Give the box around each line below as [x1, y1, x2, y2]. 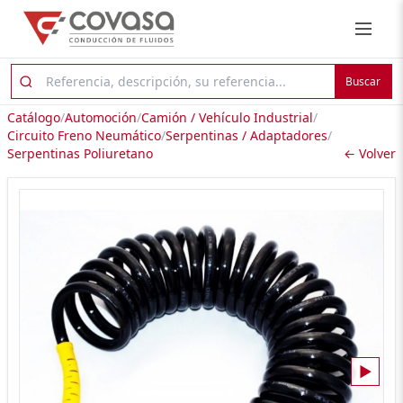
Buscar [345, 73, 381, 89]
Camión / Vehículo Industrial [141, 109, 313, 126]
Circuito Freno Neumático [7, 127, 161, 144]
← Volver [344, 145, 396, 162]
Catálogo [7, 109, 60, 126]
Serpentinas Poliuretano [7, 145, 153, 162]
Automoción [65, 109, 137, 126]
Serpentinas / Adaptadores [166, 127, 327, 144]
